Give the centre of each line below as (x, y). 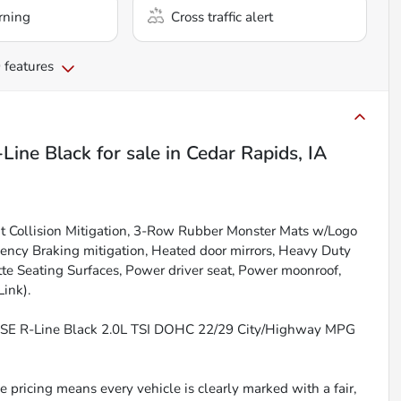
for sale (126, 154)
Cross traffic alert (222, 17)
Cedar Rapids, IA (256, 154)
